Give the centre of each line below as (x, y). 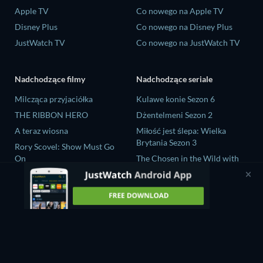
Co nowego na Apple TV (180, 11)
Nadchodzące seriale (174, 79)
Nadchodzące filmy (50, 79)
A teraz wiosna (41, 130)
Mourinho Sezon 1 (169, 186)
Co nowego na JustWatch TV (188, 43)
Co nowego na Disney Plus (184, 27)
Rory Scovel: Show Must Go (65, 146)
